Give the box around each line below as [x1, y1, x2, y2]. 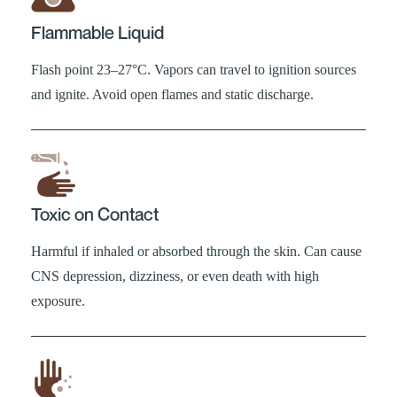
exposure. [31, 292, 85, 308]
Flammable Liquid [31, 21, 164, 43]
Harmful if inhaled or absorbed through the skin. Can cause [31, 243, 362, 259]
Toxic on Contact [31, 203, 159, 225]
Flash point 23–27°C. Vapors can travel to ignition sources [31, 61, 356, 77]
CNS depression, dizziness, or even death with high [31, 268, 319, 284]
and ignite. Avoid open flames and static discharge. [31, 86, 314, 102]
